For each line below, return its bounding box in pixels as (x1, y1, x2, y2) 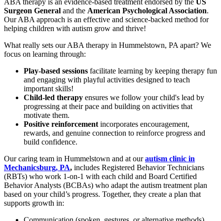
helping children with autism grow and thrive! (4, 24, 146, 33)
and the (61, 6, 87, 15)
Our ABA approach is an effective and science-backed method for (4, 15, 209, 24)
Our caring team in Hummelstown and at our (4, 154, 145, 163)
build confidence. (24, 138, 77, 147)
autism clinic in (145, 154, 195, 163)
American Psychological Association (87, 6, 207, 15)
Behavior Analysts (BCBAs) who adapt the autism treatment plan (4, 181, 207, 190)
